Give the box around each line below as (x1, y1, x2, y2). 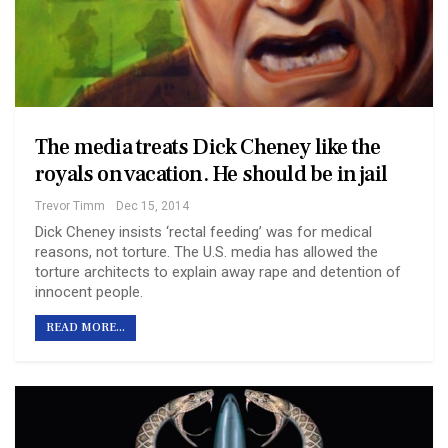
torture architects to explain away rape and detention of (35, 263, 401, 282)
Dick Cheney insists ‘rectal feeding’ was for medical (35, 223, 372, 242)
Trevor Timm (35, 199, 105, 214)
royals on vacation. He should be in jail (35, 160, 388, 189)
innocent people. (35, 283, 143, 302)
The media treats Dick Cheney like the (35, 133, 381, 162)
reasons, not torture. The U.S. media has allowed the (35, 243, 378, 262)
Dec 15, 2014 (116, 199, 189, 214)
